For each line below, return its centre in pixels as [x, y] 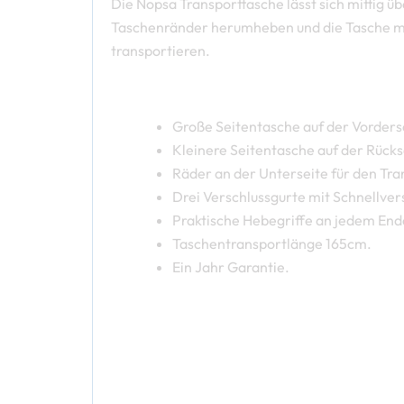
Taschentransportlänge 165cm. [272, 243]
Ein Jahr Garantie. [231, 266]
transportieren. [161, 50]
